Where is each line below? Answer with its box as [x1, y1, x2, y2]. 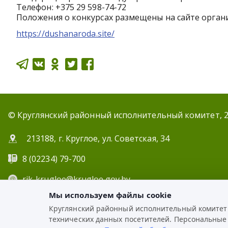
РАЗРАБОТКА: [37, 209, 71, 216]
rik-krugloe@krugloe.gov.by [22, 174, 131, 185]
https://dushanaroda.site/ [16, 28, 115, 39]
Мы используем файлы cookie [49, 190, 172, 200]
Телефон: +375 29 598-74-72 [16, 2, 127, 13]
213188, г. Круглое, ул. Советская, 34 [26, 133, 169, 144]
